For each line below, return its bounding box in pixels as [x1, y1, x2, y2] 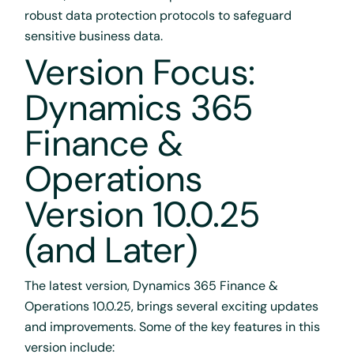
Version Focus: [24, 48, 254, 96]
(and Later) [24, 226, 198, 273]
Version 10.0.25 [24, 190, 260, 238]
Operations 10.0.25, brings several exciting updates [24, 297, 319, 314]
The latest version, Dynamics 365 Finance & [24, 277, 279, 294]
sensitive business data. [24, 27, 164, 44]
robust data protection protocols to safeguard [24, 6, 292, 24]
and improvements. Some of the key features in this [24, 318, 321, 335]
